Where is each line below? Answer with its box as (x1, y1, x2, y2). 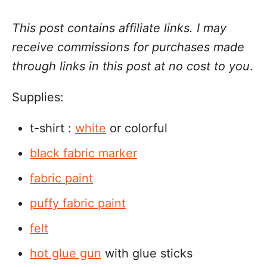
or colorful (106, 121, 167, 135)
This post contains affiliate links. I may (12, 21, 226, 35)
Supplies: (12, 90, 64, 104)
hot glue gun (30, 246, 101, 260)
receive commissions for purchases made (12, 40, 244, 54)
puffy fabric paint (30, 196, 126, 210)
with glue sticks (101, 246, 193, 260)
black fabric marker (30, 146, 137, 160)
